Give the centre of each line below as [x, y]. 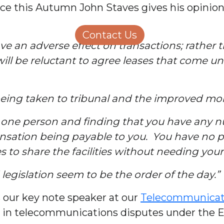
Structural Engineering [76, 15]
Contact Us [110, 35]
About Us [42, 35]
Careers [173, 35]
